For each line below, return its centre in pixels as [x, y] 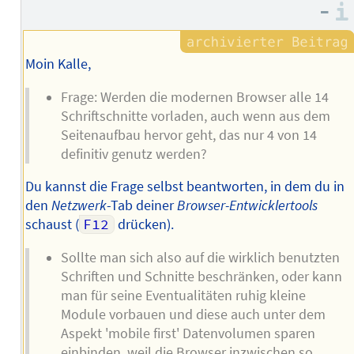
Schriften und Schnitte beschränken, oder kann [201, 276]
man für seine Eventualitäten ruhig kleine [183, 295]
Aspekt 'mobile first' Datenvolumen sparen [188, 333]
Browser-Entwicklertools [247, 206]
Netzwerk [79, 206]
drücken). [144, 225]
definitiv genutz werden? [134, 154]
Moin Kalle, [58, 64]
